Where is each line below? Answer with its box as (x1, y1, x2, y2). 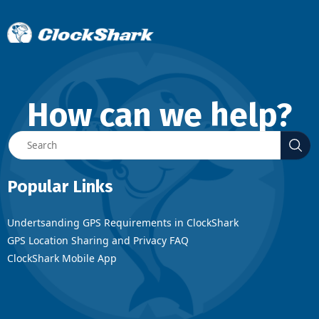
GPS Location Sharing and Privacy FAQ (7, 233, 189, 247)
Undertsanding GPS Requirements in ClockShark (7, 215, 239, 229)
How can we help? (27, 95, 292, 135)
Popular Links (7, 176, 113, 197)
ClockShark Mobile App (7, 251, 117, 265)
